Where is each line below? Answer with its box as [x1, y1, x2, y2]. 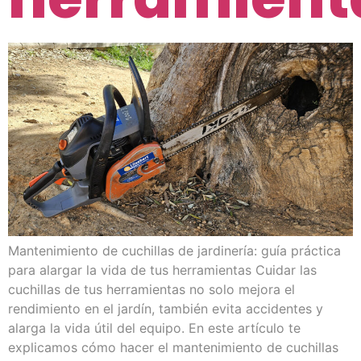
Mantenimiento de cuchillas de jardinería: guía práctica [8, 243, 341, 259]
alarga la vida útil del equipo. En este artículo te [8, 320, 301, 337]
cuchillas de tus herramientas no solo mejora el [8, 281, 295, 298]
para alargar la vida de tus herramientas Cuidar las [8, 262, 317, 279]
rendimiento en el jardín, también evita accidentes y [8, 301, 323, 317]
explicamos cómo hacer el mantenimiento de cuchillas [8, 339, 338, 356]
